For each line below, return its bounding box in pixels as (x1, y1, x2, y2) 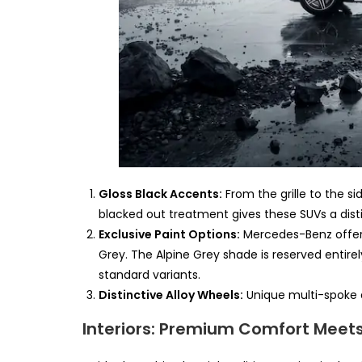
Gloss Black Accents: (99, 186, 222, 203)
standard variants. (99, 267, 200, 284)
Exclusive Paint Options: (99, 226, 240, 243)
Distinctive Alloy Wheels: (99, 287, 243, 304)
